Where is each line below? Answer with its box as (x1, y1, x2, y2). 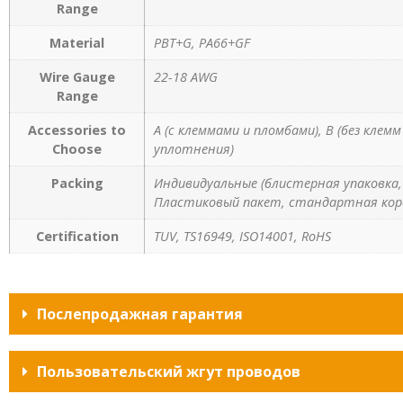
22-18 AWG (154, 68, 218, 86)
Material (49, 34, 104, 52)
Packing (50, 175, 103, 193)
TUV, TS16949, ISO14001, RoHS (154, 228, 331, 246)
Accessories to (28, 121, 126, 139)
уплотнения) (154, 140, 234, 158)
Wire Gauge (39, 68, 115, 86)
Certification (35, 228, 119, 246)
